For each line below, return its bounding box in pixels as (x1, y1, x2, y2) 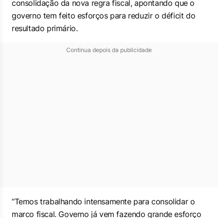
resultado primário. (12, 23, 78, 33)
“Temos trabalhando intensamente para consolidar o (12, 197, 195, 206)
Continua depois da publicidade (66, 46, 152, 54)
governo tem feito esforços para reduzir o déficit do (12, 11, 196, 20)
